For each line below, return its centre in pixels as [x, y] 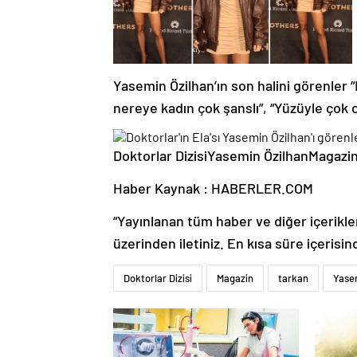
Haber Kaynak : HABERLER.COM [213, 188]
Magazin [235, 278]
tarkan [293, 278]
